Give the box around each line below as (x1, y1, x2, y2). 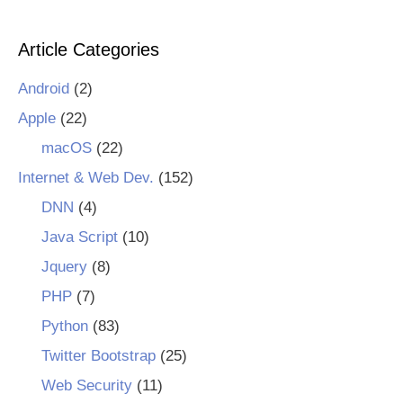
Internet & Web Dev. (18, 169, 154, 187)
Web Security (40, 377, 132, 395)
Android (18, 80, 69, 98)
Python (40, 318, 88, 336)
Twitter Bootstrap (40, 347, 156, 365)
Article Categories (18, 40, 159, 60)
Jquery (40, 258, 87, 276)
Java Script (40, 228, 118, 246)
